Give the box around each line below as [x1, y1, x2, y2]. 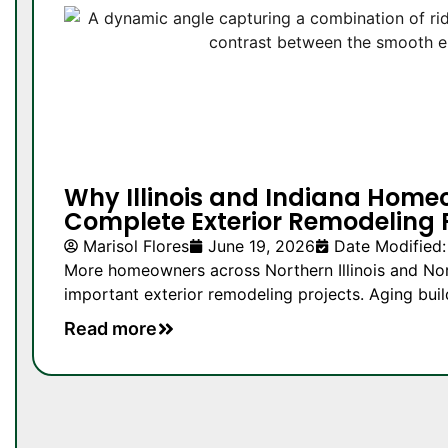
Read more [64, 318, 157, 340]
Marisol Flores [83, 236, 189, 257]
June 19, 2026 [208, 236, 315, 257]
